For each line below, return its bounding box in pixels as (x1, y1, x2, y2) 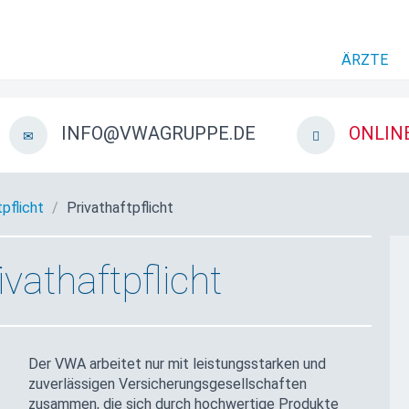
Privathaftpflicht (67, 198, 173, 216)
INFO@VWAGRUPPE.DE (60, 122, 256, 145)
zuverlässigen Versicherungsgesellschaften (27, 374, 307, 393)
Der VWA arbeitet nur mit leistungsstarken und (27, 354, 326, 372)
